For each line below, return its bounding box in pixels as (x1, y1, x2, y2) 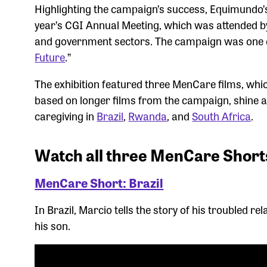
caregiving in (35, 108, 97, 123)
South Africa (192, 108, 252, 123)
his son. (35, 218, 71, 233)
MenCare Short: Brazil (35, 173, 164, 191)
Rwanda (128, 108, 167, 123)
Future (35, 49, 66, 64)
